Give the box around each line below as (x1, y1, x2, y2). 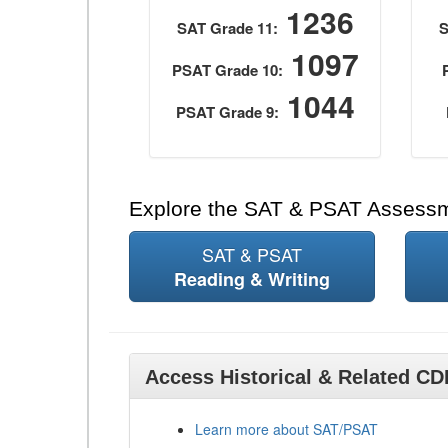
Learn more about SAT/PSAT (195, 419, 378, 439)
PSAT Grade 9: (175, 101, 279, 123)
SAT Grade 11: (176, 17, 278, 39)
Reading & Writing (173, 266, 330, 292)
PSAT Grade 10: (171, 59, 283, 81)
